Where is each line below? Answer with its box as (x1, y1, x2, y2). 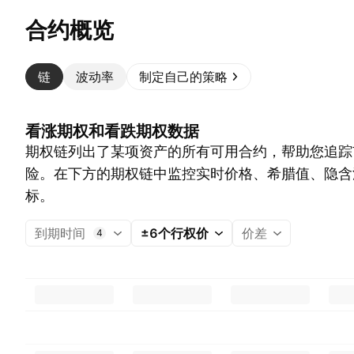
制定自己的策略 (139, 69, 228, 85)
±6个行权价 (141, 225, 209, 241)
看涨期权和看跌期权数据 (25, 122, 199, 141)
